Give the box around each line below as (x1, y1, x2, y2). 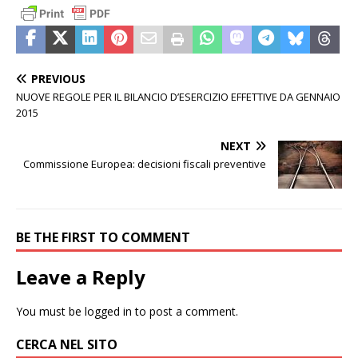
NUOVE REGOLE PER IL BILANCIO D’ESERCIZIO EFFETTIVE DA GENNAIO (16, 89, 340, 104)
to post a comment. (132, 303, 238, 319)
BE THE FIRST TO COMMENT (16, 228, 190, 246)
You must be (16, 303, 85, 319)
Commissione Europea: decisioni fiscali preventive (23, 156, 266, 171)
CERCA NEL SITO (16, 335, 117, 353)
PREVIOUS (31, 70, 86, 86)
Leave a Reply (16, 263, 145, 290)
